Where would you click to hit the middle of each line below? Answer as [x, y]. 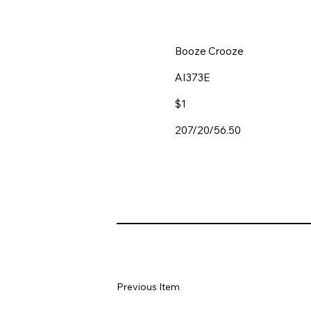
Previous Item [148, 286]
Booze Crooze [209, 51]
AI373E [195, 77]
